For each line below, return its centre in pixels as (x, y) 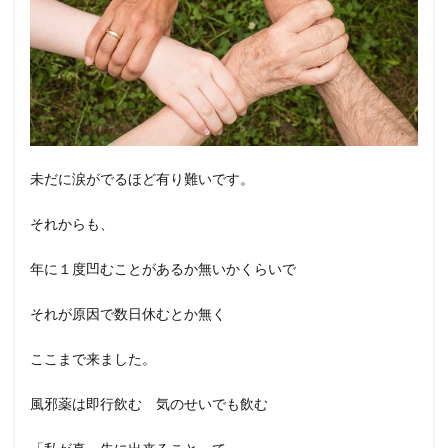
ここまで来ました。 (93, 358)
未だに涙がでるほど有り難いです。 (142, 178)
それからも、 (72, 223)
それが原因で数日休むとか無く (128, 313)
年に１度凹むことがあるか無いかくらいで (163, 268)
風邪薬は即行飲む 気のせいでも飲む (149, 403)
